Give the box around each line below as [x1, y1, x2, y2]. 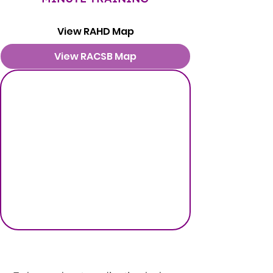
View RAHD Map [57, 24, 134, 38]
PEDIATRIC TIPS [38, 244, 159, 261]
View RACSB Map [54, 49, 136, 63]
